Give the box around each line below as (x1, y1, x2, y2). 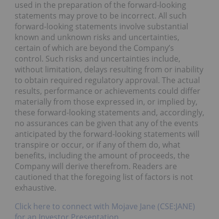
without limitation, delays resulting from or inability (15, 64, 203, 75)
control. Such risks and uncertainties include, (15, 53, 180, 65)
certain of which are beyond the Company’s (15, 43, 174, 54)
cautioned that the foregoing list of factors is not (15, 172, 193, 183)
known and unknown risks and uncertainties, (15, 32, 179, 43)
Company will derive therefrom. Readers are (15, 161, 177, 172)
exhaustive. (15, 182, 56, 194)
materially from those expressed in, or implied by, (15, 96, 197, 108)
